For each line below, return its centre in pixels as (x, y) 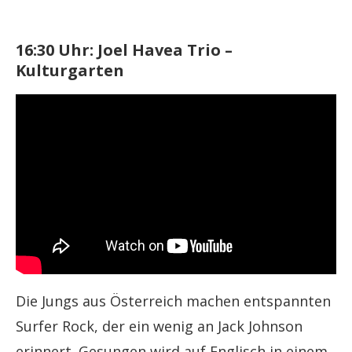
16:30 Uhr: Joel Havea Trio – (124, 50)
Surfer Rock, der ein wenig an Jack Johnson (159, 326)
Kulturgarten (70, 71)
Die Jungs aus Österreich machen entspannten (173, 301)
